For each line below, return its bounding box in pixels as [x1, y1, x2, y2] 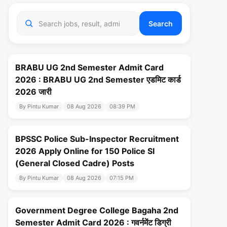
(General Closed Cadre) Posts [15, 158, 134, 169]
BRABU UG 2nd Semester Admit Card [15, 62, 164, 73]
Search [148, 19, 173, 28]
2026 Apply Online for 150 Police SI [15, 146, 155, 157]
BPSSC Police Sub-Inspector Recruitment [15, 134, 179, 144]
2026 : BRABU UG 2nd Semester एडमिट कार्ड [15, 74, 181, 85]
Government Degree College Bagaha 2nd [15, 205, 178, 216]
